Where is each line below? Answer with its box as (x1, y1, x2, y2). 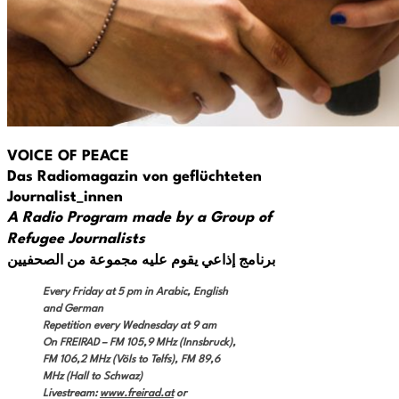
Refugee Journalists (7, 231, 145, 247)
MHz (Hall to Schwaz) (43, 370, 142, 382)
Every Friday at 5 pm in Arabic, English (43, 286, 228, 297)
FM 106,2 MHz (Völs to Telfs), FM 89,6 (43, 354, 220, 365)
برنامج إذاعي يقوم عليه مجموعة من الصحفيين (7, 252, 275, 267)
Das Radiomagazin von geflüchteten (7, 168, 262, 184)
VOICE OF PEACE (7, 148, 129, 164)
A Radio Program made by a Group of (7, 209, 272, 225)
